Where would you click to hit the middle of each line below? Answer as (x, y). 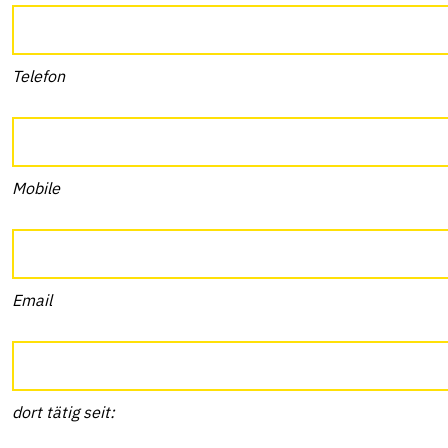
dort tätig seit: (63, 412)
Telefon (38, 76)
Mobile (36, 188)
